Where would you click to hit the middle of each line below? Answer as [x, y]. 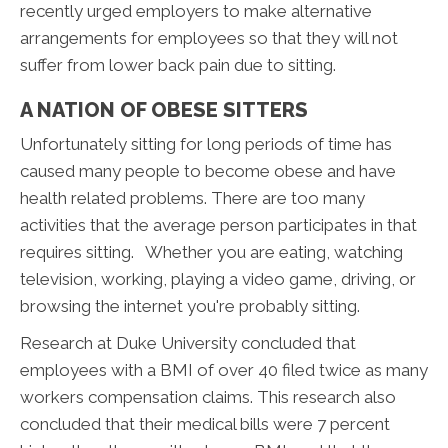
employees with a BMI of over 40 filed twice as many [224, 370]
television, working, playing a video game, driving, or [218, 279]
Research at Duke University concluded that [188, 343]
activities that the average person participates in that [218, 225]
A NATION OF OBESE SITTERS [164, 110]
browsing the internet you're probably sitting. [190, 306]
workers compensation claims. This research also [208, 397]
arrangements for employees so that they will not [209, 38]
